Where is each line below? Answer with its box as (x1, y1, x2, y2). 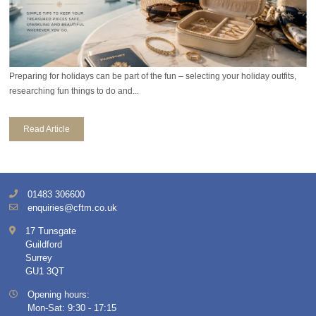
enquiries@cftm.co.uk (28, 202, 118, 214)
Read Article (23, 124, 71, 135)
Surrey (25, 253, 53, 264)
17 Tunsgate (25, 226, 77, 237)
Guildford (25, 239, 63, 250)
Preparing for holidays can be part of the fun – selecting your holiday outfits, (9, 71, 297, 81)
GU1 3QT (25, 266, 65, 277)
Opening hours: (28, 289, 90, 300)
